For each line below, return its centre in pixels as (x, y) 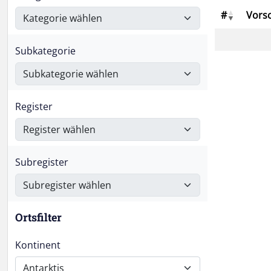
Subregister (42, 162)
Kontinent (38, 245)
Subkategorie (45, 51)
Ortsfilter (38, 217)
